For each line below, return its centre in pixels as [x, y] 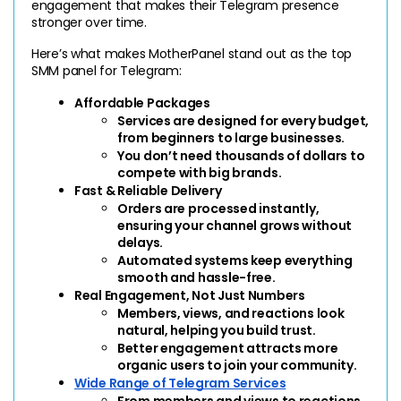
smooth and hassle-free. [196, 277]
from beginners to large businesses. [231, 137]
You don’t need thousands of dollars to [241, 155]
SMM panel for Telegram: [107, 70]
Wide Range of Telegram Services [180, 383]
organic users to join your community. [237, 365]
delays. [141, 242]
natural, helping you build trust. [217, 330]
